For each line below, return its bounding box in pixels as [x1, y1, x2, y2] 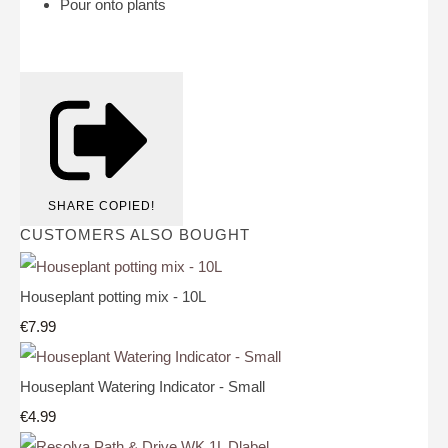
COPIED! [99, 199, 155, 214]
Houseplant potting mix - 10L [20, 287, 206, 305]
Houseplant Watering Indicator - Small [20, 377, 265, 395]
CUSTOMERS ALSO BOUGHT [20, 226, 250, 244]
